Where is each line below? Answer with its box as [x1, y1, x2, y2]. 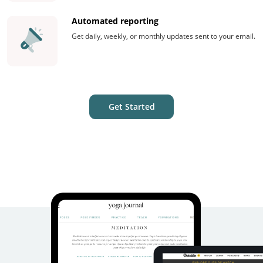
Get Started [108, 100, 155, 112]
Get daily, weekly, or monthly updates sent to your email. [72, 31, 255, 41]
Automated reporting [72, 15, 159, 26]
